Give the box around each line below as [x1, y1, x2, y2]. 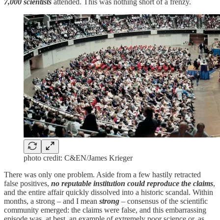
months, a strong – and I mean [4, 196, 99, 205]
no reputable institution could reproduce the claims [51, 179, 213, 188]
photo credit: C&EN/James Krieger [24, 153, 133, 162]
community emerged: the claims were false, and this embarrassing [4, 205, 206, 214]
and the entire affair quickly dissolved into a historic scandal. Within [4, 188, 213, 196]
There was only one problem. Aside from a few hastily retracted [4, 170, 201, 179]
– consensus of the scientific [119, 196, 208, 205]
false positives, [4, 179, 51, 188]
